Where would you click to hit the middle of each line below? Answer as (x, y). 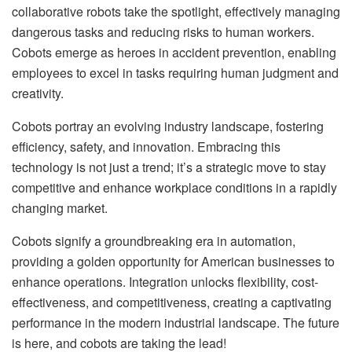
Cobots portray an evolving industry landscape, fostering (168, 126)
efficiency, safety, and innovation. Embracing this (146, 146)
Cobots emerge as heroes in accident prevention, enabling (174, 52)
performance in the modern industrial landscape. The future (176, 322)
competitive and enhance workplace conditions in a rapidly (174, 187)
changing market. (60, 207)
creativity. (38, 93)
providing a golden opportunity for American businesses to (173, 261)
